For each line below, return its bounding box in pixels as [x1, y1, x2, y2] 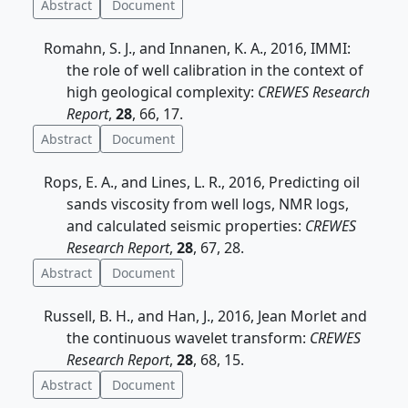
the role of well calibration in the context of [66, 60, 363, 80]
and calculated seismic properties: [66, 216, 305, 236]
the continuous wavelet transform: [66, 328, 310, 348]
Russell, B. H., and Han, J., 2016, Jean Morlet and [44, 306, 367, 326]
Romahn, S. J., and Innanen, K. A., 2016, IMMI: [44, 38, 351, 58]
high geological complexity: [66, 82, 258, 102]
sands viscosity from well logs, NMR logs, [66, 194, 349, 214]
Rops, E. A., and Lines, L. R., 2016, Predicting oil [44, 172, 360, 192]
